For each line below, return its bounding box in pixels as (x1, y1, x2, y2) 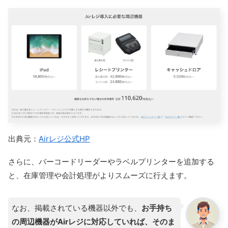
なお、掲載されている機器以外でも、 (12, 203, 141, 213)
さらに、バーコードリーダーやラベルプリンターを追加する (8, 156, 214, 166)
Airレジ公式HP (39, 133, 90, 144)
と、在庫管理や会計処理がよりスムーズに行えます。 (8, 170, 191, 180)
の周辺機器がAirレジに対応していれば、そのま (12, 216, 175, 226)
